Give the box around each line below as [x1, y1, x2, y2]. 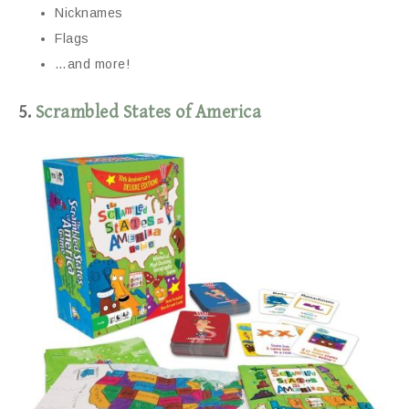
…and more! [55, 56, 130, 71]
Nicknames [55, 5, 123, 20]
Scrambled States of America [35, 101, 261, 123]
